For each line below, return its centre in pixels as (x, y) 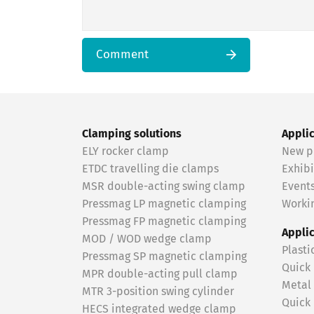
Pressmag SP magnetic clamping (164, 257)
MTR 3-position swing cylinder (158, 292)
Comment (122, 55)
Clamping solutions (132, 134)
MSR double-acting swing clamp (164, 186)
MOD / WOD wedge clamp (147, 239)
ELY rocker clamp (125, 151)
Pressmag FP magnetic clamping (164, 221)
